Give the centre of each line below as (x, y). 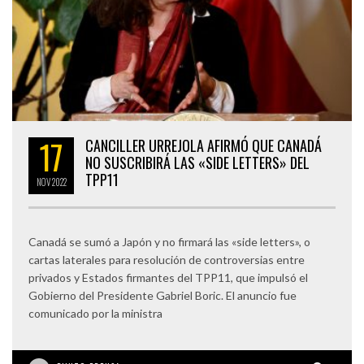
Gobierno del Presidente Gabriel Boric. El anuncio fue (162, 295)
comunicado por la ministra (95, 313)
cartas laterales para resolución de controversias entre (167, 259)
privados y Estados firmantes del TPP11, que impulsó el (168, 277)
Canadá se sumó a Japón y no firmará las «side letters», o (169, 241)
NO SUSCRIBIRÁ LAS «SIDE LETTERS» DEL (197, 162)
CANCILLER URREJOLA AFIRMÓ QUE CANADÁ (204, 145)
